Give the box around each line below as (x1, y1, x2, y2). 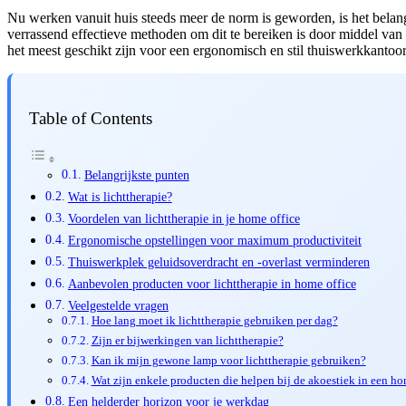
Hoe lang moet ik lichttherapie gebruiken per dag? (91, 314, 338, 328)
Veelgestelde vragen (67, 298, 169, 314)
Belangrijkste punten (83, 169, 189, 183)
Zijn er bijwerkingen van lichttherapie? (91, 333, 284, 348)
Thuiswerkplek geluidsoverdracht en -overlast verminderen (67, 255, 370, 270)
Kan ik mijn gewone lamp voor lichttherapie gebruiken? (91, 353, 366, 368)
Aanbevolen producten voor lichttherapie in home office (67, 276, 356, 292)
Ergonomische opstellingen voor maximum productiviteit (67, 233, 362, 248)
